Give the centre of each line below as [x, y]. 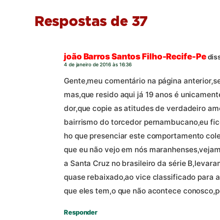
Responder [81, 212]
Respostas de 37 [91, 22]
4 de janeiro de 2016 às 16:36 [98, 64]
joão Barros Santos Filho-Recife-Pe [135, 56]
